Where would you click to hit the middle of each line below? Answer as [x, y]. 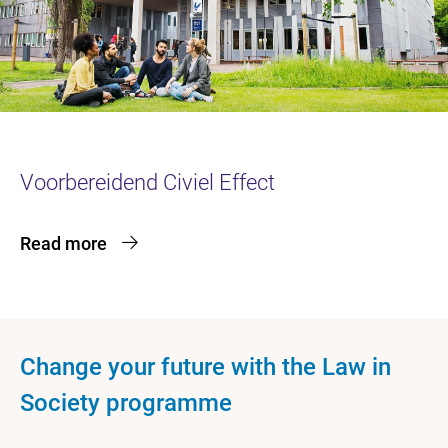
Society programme [126, 403]
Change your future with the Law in [205, 367]
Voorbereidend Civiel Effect [147, 182]
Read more [63, 243]
